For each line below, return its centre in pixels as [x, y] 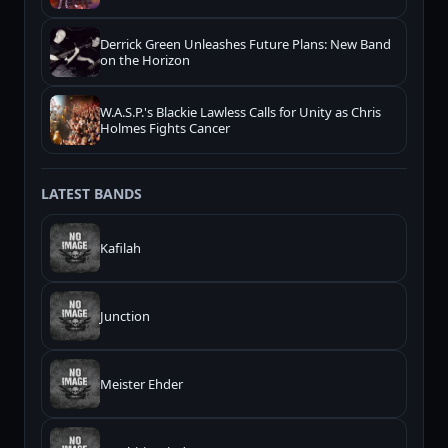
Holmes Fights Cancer [165, 128]
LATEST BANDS [91, 194]
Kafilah [120, 248]
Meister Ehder [141, 384]
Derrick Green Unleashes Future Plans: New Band [245, 44]
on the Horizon [145, 60]
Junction [125, 316]
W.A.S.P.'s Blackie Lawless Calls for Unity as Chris [240, 112]
